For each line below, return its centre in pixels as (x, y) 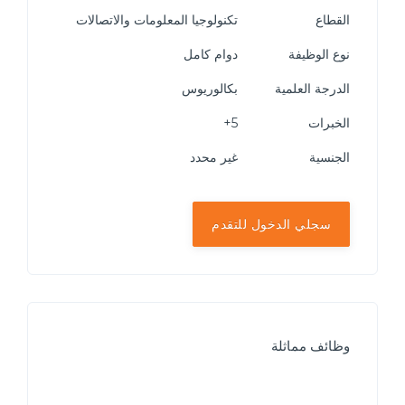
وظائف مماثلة (311, 346)
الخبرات (329, 123)
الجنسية (330, 157)
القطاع (333, 20)
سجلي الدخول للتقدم (271, 224)
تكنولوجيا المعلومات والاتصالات (159, 20)
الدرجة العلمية (312, 89)
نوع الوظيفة (319, 54)
